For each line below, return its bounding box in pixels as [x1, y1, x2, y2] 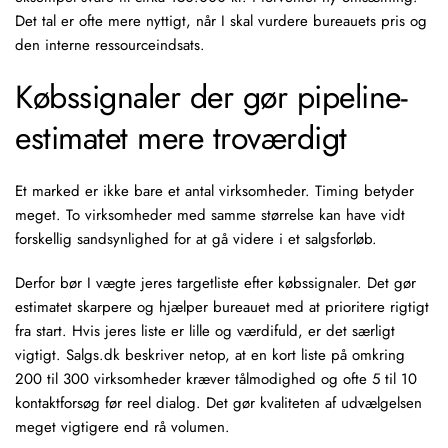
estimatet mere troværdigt [15, 115, 347, 161]
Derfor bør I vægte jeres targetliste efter [15, 272, 278, 294]
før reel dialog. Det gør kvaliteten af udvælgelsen [100, 392, 422, 414]
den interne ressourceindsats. [15, 34, 205, 56]
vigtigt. [15, 344, 66, 366]
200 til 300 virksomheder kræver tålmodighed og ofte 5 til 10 [15, 368, 417, 390]
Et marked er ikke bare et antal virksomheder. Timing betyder [15, 180, 414, 202]
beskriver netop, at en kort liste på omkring [120, 344, 405, 366]
